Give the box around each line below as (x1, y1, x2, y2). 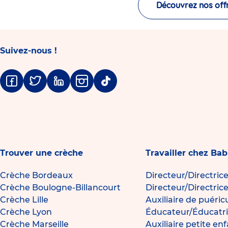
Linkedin (47, 82, 83, 92)
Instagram (70, 82, 114, 92)
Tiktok (94, 82, 119, 92)
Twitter (23, 82, 52, 92)
